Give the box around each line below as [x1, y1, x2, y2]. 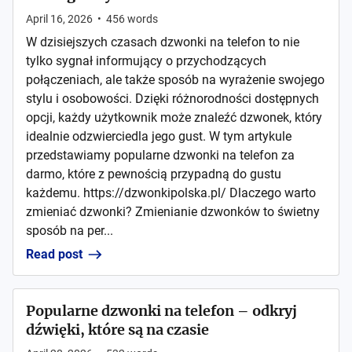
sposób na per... [26, 223, 113, 238]
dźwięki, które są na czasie [26, 321, 209, 339]
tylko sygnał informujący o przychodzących [26, 53, 266, 68]
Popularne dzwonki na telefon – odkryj [26, 302, 297, 320]
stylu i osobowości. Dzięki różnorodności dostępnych [26, 91, 319, 106]
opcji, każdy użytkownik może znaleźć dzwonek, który [26, 110, 322, 125]
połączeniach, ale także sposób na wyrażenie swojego [26, 72, 324, 87]
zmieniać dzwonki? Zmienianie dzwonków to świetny [26, 204, 320, 219]
